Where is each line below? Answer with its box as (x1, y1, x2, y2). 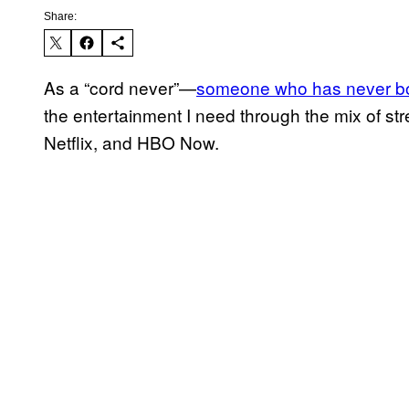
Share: (44, 10, 77, 24)
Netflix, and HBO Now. (44, 130, 219, 155)
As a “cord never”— (44, 75, 196, 100)
